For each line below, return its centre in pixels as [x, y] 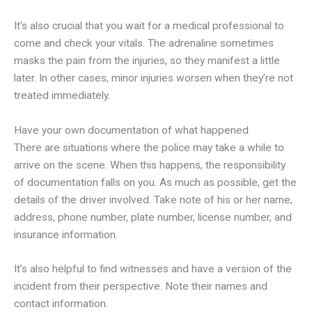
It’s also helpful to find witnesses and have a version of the [153, 269]
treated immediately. [62, 95]
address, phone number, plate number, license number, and [153, 217]
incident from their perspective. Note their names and [141, 287]
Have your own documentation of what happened [131, 130]
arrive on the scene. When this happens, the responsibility [150, 165]
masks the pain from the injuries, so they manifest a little [147, 60]
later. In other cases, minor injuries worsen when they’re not [154, 78]
